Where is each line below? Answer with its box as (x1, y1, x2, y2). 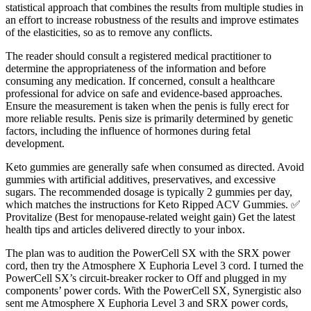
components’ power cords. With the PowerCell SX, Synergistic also (6, 284, 301, 296)
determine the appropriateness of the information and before (6, 62, 266, 74)
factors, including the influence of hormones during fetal (6, 124, 251, 137)
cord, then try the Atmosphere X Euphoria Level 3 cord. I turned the (6, 259, 303, 271)
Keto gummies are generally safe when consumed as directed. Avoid (6, 160, 304, 173)
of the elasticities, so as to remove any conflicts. (6, 26, 212, 38)
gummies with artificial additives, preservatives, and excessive (6, 173, 276, 185)
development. (6, 137, 65, 149)
